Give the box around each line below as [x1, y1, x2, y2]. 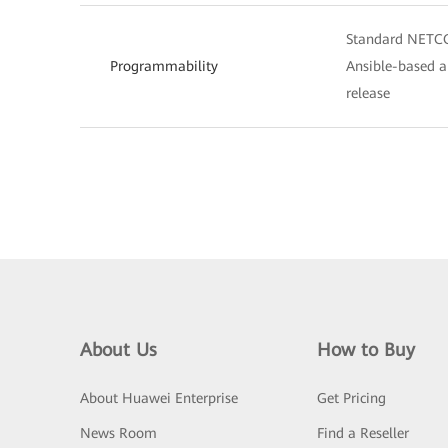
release [346, 84, 390, 101]
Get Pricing [316, 389, 386, 406]
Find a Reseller [316, 424, 409, 441]
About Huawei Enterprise [80, 389, 238, 406]
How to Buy [316, 338, 415, 360]
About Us [80, 338, 157, 360]
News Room [80, 424, 157, 441]
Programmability [110, 57, 218, 74]
